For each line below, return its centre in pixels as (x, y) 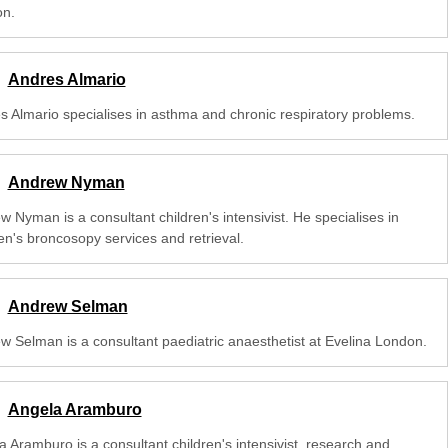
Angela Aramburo (74, 409)
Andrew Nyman (66, 183)
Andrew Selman (67, 306)
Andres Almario (66, 80)
